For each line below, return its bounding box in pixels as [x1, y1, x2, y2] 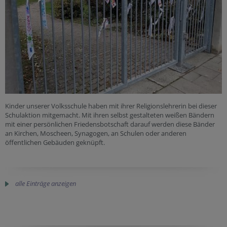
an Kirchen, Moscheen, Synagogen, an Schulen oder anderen [5, 128, 186, 138]
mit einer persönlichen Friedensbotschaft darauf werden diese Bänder [5, 119, 215, 129]
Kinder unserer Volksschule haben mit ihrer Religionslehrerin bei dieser [5, 101, 217, 110]
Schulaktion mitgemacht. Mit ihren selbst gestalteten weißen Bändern [5, 110, 214, 120]
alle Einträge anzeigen [15, 178, 76, 188]
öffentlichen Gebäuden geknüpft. [5, 137, 105, 147]
